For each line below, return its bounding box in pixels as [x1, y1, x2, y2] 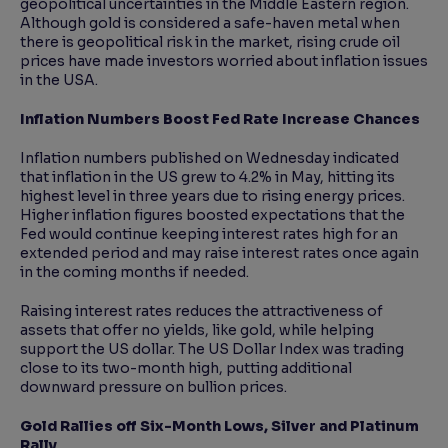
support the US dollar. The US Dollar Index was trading [20, 340, 404, 359]
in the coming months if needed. [20, 263, 249, 282]
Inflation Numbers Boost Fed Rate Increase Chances [20, 110, 420, 129]
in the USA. [20, 71, 98, 90]
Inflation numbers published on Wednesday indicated [20, 149, 399, 168]
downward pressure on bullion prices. [20, 378, 287, 397]
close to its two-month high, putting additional [20, 359, 352, 378]
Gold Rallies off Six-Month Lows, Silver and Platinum [20, 417, 419, 436]
